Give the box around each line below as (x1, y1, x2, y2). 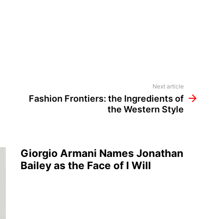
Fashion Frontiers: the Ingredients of (29, 93, 184, 104)
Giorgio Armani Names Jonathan (21, 147, 183, 160)
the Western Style (108, 104, 184, 115)
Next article (153, 83, 184, 90)
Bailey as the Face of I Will (21, 159, 151, 172)
